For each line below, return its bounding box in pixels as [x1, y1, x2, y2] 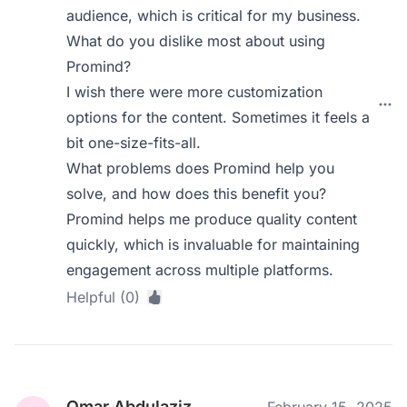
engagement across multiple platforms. [66, 261, 334, 279]
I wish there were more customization [66, 83, 323, 101]
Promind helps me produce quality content [66, 210, 358, 228]
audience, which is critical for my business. [66, 6, 362, 25]
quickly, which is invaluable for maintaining [66, 235, 361, 253]
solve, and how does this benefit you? [66, 184, 327, 203]
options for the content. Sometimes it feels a [66, 108, 371, 126]
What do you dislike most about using [66, 32, 326, 50]
